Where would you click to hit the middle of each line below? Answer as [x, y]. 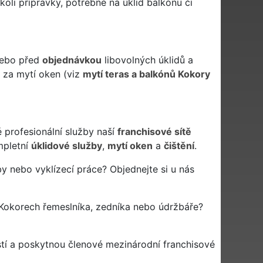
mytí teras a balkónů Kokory [146, 74]
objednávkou [72, 60]
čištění [179, 145]
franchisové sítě [154, 131]
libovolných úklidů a [147, 60]
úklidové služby [66, 145]
